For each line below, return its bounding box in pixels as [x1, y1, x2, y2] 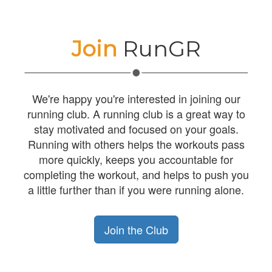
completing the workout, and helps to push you [23, 166, 249, 182]
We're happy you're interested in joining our [32, 90, 240, 106]
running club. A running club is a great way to [27, 105, 245, 121]
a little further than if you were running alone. [28, 181, 244, 197]
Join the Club [104, 221, 168, 237]
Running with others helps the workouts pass [27, 135, 245, 152]
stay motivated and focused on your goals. [33, 120, 239, 137]
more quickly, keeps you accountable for [39, 151, 233, 167]
